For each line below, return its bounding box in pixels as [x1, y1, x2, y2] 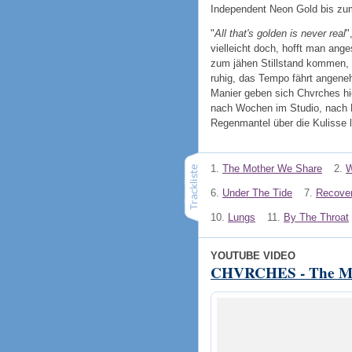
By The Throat [284, 211, 349, 223]
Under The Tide [222, 186, 292, 199]
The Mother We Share [222, 163, 322, 175]
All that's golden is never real [214, 27, 346, 40]
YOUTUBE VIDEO [211, 250, 295, 262]
